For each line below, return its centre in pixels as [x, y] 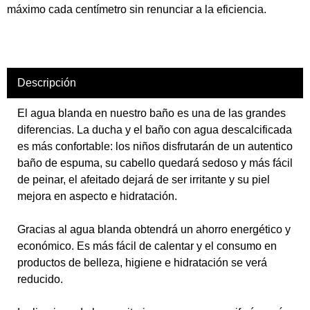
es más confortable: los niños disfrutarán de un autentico [155, 146]
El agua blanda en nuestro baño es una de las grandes [152, 113]
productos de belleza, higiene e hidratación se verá [142, 263]
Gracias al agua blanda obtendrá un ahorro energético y [154, 229]
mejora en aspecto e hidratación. [97, 196]
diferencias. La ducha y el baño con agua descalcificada [155, 130]
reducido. [40, 279]
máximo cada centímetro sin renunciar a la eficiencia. [137, 9]
